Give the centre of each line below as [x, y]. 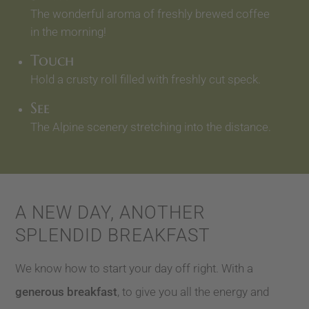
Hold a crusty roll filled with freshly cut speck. [146, 79]
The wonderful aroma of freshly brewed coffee [150, 13]
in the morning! [69, 31]
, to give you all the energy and [193, 292]
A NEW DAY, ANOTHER [111, 212]
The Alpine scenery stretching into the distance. [151, 127]
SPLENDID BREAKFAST [113, 235]
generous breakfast [67, 292]
